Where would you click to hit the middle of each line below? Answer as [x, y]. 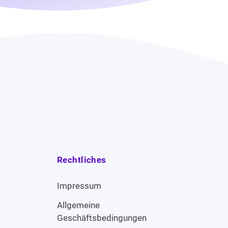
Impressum [79, 186]
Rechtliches [82, 160]
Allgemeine [78, 205]
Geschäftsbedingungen [102, 218]
